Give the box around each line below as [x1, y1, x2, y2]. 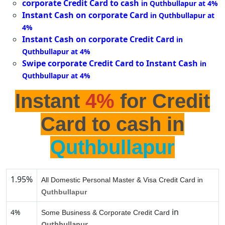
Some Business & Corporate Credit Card [41, 208, 170, 217]
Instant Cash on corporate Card [22, 10, 148, 21]
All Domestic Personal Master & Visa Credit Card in [41, 176, 203, 184]
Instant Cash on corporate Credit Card [22, 34, 174, 45]
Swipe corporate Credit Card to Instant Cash [22, 58, 198, 69]
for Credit [115, 90, 210, 113]
